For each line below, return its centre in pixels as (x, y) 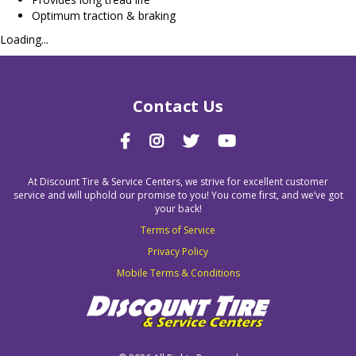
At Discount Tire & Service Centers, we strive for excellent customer (178, 182)
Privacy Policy (178, 252)
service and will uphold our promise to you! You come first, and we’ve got (178, 195)
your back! (178, 209)
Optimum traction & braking (104, 15)
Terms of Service (178, 230)
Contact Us (178, 106)
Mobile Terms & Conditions (178, 273)
